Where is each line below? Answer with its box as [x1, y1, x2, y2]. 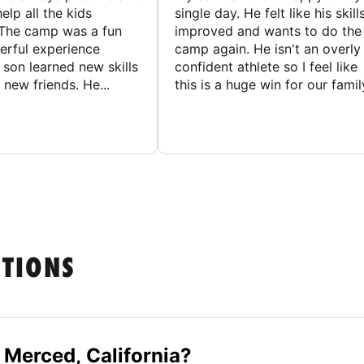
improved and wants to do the [175, 23, 362, 40]
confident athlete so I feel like [175, 58, 357, 76]
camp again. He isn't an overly [175, 41, 361, 58]
